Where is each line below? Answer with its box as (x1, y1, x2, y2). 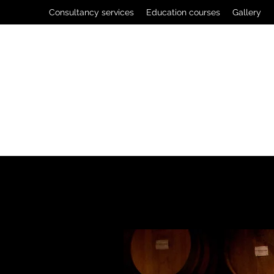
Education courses (146, 7, 220, 17)
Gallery (232, 7, 261, 17)
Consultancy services (49, 7, 134, 17)
